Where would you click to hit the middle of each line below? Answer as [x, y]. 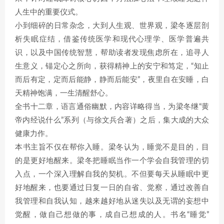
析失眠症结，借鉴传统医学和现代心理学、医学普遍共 [112, 39]
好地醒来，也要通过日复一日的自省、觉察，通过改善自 [112, 188]
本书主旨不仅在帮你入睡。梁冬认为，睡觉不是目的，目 [112, 147]
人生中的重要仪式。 [49, 12]
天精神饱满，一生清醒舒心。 [64, 93]
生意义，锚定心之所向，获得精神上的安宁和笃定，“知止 [112, 66]
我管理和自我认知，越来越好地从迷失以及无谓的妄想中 [112, 201]
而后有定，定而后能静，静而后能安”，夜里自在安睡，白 [112, 80]
